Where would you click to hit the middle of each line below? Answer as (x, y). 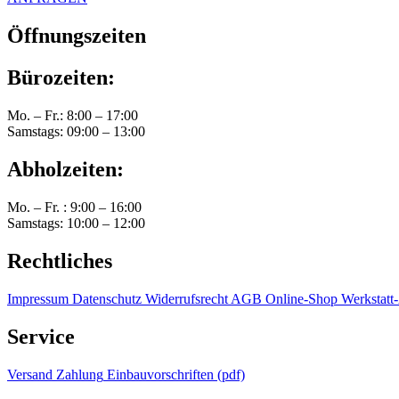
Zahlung (80, 374)
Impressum (38, 298)
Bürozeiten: (61, 78)
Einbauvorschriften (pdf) (176, 374)
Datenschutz (107, 298)
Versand (30, 374)
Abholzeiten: (65, 169)
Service (41, 336)
